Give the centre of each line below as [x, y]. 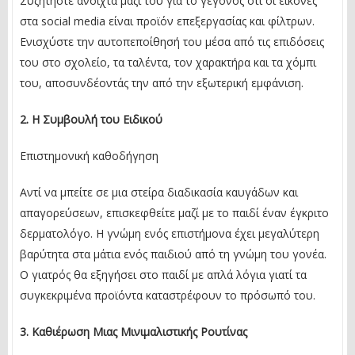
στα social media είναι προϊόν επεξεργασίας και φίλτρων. [167, 21]
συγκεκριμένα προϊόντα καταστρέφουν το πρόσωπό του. [168, 295]
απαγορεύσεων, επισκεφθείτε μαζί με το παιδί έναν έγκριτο [174, 212]
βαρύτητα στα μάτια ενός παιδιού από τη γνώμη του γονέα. [173, 254]
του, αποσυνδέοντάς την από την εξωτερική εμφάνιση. [162, 82]
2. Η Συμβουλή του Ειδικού [91, 119]
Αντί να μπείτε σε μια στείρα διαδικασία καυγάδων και [159, 192]
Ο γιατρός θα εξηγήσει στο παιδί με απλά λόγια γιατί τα [163, 274]
